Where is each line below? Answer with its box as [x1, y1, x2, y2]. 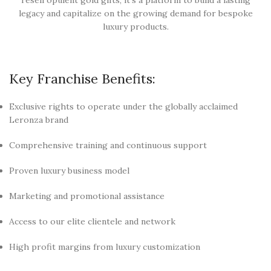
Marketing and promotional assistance [9, 190, 165, 201]
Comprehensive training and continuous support [9, 139, 207, 151]
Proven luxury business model [9, 165, 129, 176]
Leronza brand [9, 114, 68, 125]
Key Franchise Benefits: [9, 70, 155, 87]
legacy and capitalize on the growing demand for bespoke [18, 7, 253, 19]
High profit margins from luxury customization [9, 241, 200, 252]
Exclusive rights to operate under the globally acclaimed [9, 100, 238, 112]
